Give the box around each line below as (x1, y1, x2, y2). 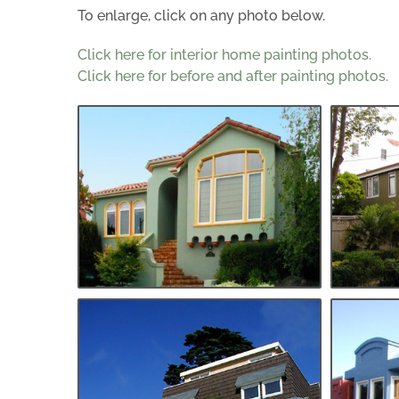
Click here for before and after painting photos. (77, 67, 388, 85)
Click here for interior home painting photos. (77, 45, 371, 63)
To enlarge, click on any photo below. (77, 6, 325, 24)
